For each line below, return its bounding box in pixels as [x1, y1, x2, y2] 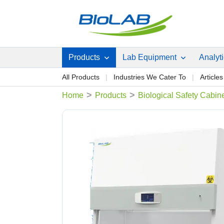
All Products [62, 73, 99, 81]
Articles [200, 73, 223, 81]
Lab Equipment [122, 53, 178, 61]
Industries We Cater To [113, 73, 186, 81]
